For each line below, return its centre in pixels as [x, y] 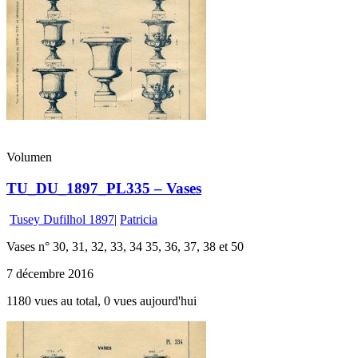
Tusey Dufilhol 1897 [62, 219]
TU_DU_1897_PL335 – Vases [104, 189]
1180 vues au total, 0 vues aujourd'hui [101, 300]
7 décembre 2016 [50, 273]
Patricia [139, 219]
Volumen [29, 157]
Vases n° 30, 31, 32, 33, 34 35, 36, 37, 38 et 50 [128, 246]
